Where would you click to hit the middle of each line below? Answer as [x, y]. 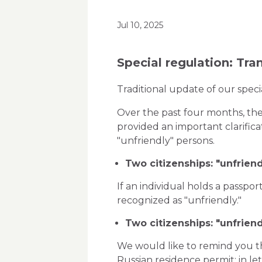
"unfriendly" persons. [166, 141]
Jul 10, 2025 [140, 25]
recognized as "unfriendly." [179, 200]
